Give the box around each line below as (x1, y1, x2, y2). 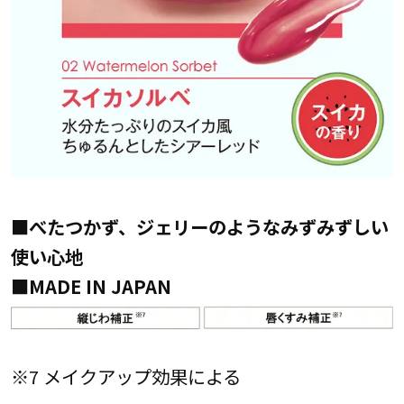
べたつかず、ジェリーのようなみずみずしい (28, 212, 389, 240)
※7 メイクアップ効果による (10, 362, 241, 390)
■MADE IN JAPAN (10, 271, 198, 299)
